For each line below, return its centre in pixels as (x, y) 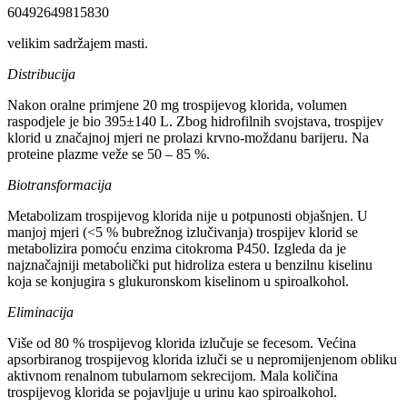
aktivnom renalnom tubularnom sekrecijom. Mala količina (173, 376)
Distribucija (41, 74)
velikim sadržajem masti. (78, 44)
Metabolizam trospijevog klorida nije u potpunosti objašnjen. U (188, 216)
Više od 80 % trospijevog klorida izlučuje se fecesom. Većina (182, 343)
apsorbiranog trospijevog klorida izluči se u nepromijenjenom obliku (202, 360)
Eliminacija (40, 313)
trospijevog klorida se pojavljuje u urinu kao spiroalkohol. (172, 392)
